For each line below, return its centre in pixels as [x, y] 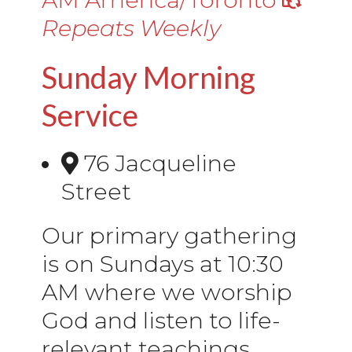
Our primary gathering [169, 235]
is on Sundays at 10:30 [163, 263]
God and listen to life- [161, 320]
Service [90, 114]
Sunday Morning [148, 77]
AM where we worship [167, 291]
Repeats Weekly [131, 27]
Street [96, 191]
